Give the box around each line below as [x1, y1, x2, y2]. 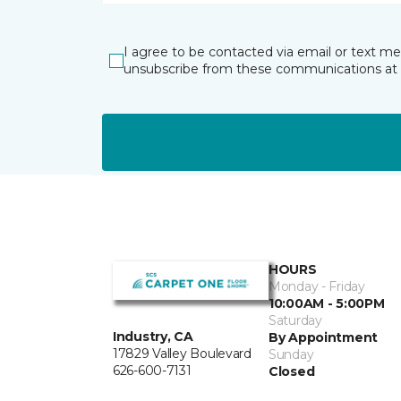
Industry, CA [113, 328, 193, 346]
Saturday [269, 312, 322, 329]
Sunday [269, 346, 314, 363]
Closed [269, 363, 315, 380]
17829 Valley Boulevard [113, 346, 252, 363]
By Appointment [269, 329, 379, 346]
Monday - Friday [269, 278, 365, 295]
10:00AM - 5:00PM [269, 295, 385, 312]
